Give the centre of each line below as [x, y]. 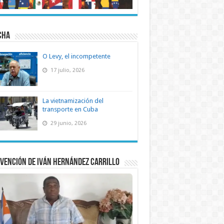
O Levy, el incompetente [76, 56]
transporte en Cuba [70, 109]
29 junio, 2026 [67, 123]
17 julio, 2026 [66, 70]
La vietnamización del [73, 101]
